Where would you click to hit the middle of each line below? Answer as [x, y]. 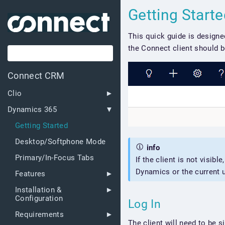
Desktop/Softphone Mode [61, 142]
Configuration [39, 199]
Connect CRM [36, 76]
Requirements [39, 215]
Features [30, 174]
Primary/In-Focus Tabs [54, 158]
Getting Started [41, 126]
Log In [146, 204]
